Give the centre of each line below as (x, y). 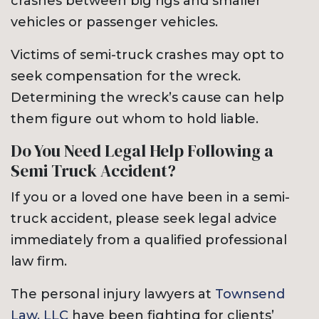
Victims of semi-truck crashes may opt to (147, 55)
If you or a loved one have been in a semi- (150, 198)
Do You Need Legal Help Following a (142, 151)
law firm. (39, 262)
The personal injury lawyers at (113, 294)
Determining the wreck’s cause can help (147, 98)
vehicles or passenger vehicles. (114, 22)
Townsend (250, 294)
